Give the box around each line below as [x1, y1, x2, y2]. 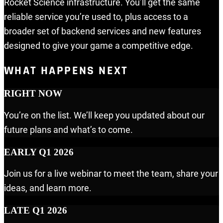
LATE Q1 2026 [4, 205, 67, 216]
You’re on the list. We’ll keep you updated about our [4, 110, 205, 120]
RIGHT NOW [4, 88, 62, 99]
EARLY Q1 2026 [4, 146, 74, 157]
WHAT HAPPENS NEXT [4, 63, 128, 79]
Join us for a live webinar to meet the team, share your [4, 169, 218, 179]
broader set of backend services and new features [4, 26, 201, 37]
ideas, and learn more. [4, 183, 92, 194]
